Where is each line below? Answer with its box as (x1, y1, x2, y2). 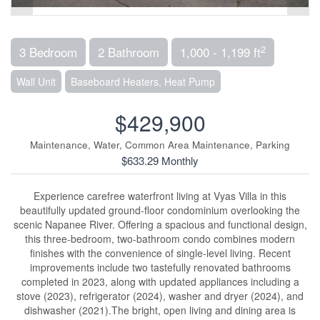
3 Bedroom (19, 43, 77, 61)
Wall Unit (16, 74, 56, 89)
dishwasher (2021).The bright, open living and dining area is (24, 303, 296, 318)
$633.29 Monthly (121, 153, 199, 169)
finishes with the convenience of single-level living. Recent (29, 246, 291, 261)
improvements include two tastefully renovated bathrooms (29, 260, 291, 275)
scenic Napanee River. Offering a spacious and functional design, (13, 217, 307, 232)
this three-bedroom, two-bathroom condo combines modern (25, 231, 295, 246)
